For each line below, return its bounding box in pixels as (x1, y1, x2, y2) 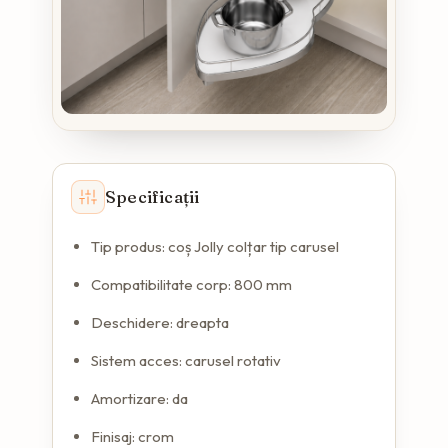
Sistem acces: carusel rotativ (91, 351, 281, 371)
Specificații (105, 186, 200, 208)
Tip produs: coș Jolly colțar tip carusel (91, 237, 339, 257)
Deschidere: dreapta (91, 313, 229, 333)
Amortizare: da (91, 389, 188, 409)
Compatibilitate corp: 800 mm (91, 275, 295, 295)
